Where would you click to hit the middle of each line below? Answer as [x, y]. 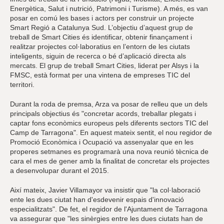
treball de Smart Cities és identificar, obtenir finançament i [101, 37]
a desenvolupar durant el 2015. [59, 170]
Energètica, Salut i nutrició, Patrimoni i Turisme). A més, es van [109, 8]
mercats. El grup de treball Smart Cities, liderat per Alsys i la [104, 65]
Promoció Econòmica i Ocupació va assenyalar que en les [102, 142]
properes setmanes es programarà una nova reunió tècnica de [109, 151]
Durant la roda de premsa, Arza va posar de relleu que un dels [109, 104]
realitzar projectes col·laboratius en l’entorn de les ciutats [100, 46]
